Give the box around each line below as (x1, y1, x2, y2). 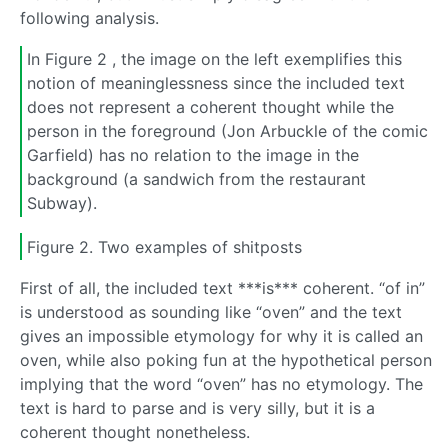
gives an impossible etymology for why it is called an (20, 326, 423, 347)
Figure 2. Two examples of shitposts (27, 236, 302, 257)
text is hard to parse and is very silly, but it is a (20, 398, 375, 419)
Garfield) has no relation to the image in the (27, 145, 359, 166)
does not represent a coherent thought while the (27, 97, 394, 118)
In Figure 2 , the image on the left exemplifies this (27, 49, 402, 70)
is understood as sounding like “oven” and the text (20, 302, 402, 323)
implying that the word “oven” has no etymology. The (20, 374, 423, 395)
